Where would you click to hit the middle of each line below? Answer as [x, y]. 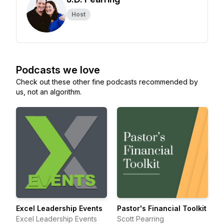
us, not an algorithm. [49, 92]
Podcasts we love [58, 70]
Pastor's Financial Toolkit [162, 208]
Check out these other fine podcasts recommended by [107, 82]
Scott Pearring [140, 219]
